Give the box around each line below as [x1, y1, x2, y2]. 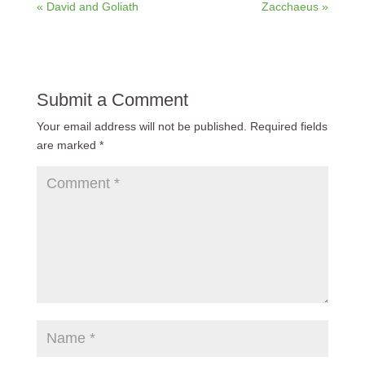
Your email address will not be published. [36, 120, 247, 134]
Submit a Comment [36, 90, 188, 111]
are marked [36, 139, 99, 152]
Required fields [249, 120, 328, 134]
